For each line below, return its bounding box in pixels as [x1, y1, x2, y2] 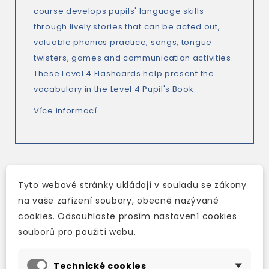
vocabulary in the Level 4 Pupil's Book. [34, 83, 196, 95]
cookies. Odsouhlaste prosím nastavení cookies [18, 210, 237, 222]
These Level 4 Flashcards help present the [34, 68, 214, 79]
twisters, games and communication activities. [34, 52, 234, 64]
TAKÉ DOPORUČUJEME [23, 184, 128, 196]
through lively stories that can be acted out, [34, 21, 220, 32]
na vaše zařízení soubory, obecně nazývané [18, 194, 219, 206]
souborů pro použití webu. [18, 225, 136, 237]
